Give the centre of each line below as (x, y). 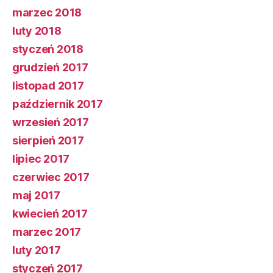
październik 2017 (58, 104)
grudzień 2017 (50, 67)
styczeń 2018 (48, 49)
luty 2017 (37, 250)
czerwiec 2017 (51, 177)
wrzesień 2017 (51, 122)
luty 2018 (37, 30)
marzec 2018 (47, 12)
